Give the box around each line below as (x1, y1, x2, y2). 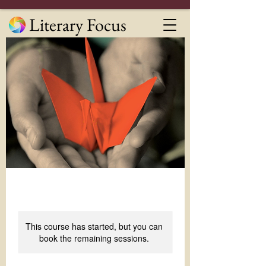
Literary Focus (29, 13, 126, 36)
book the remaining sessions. (39, 232, 149, 244)
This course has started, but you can (26, 220, 163, 232)
